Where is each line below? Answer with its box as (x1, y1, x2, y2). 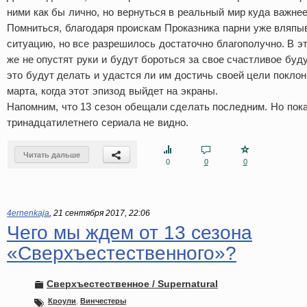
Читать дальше (23, 151, 80, 159)
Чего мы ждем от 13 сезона (7, 222, 252, 243)
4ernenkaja (7, 208, 49, 218)
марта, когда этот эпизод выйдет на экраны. (7, 85, 219, 97)
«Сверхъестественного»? (7, 243, 236, 264)
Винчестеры (80, 297, 126, 305)
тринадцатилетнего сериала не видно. (7, 116, 189, 128)
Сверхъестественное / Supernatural (47, 278, 218, 289)
